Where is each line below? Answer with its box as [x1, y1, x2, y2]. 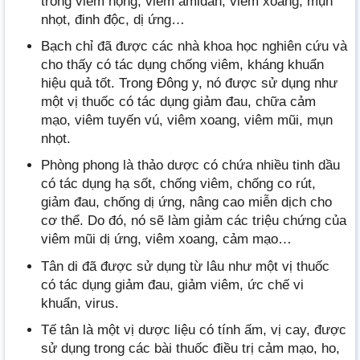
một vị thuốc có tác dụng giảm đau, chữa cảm [41, 94, 316, 110]
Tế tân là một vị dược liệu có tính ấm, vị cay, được [41, 321, 346, 337]
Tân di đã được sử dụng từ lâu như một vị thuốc [41, 258, 329, 274]
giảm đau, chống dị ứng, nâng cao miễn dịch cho [41, 194, 332, 211]
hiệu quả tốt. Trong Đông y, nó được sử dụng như [41, 76, 337, 92]
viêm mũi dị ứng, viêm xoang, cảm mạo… [41, 231, 292, 247]
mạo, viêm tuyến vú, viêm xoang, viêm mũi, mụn [41, 112, 333, 129]
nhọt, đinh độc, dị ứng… [41, 11, 185, 27]
